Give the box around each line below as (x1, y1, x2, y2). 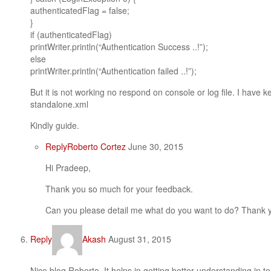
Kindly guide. (30, 119, 79, 131)
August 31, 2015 (106, 232, 171, 245)
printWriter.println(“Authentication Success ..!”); (30, 41, 208, 53)
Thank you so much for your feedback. (45, 183, 193, 195)
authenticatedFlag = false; (30, 4, 129, 16)
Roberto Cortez (67, 140, 126, 152)
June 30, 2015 (126, 140, 183, 152)
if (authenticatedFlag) (30, 28, 112, 41)
